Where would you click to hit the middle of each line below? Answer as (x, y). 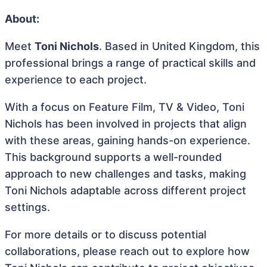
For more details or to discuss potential (105, 235)
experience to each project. (76, 80)
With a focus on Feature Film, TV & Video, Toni (125, 107)
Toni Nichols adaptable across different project (125, 190)
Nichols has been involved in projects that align (126, 124)
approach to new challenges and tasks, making (125, 174)
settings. (27, 207)
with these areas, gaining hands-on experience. (128, 140)
